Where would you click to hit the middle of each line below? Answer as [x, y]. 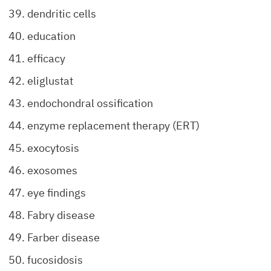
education [51, 36]
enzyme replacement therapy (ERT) [113, 126]
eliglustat [50, 81]
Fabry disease [61, 215]
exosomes [52, 170]
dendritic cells [62, 14]
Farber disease [64, 237]
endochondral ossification [90, 103]
